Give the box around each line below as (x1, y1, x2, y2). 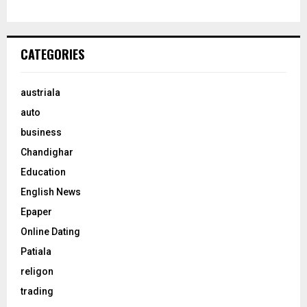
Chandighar (21, 147, 73, 158)
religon (21, 266, 53, 278)
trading (21, 286, 53, 297)
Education (21, 167, 66, 178)
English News (21, 186, 81, 198)
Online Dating (21, 226, 80, 238)
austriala (21, 87, 60, 99)
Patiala (21, 246, 51, 258)
